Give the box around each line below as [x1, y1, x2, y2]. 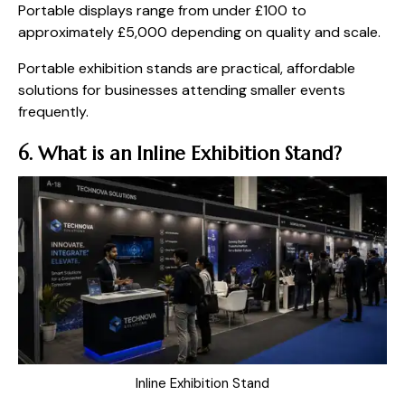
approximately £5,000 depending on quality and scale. [18, 22, 381, 42]
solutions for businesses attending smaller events [18, 80, 345, 99]
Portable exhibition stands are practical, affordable [18, 58, 355, 78]
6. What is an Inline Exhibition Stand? [18, 141, 342, 165]
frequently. [18, 101, 89, 121]
